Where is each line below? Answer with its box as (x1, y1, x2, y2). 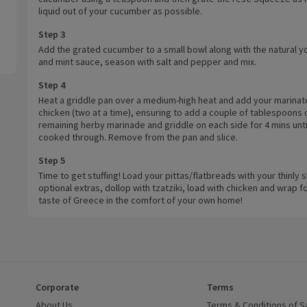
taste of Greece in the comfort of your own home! (38, 193, 243, 206)
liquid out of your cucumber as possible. (38, 4, 202, 17)
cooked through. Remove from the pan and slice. (38, 130, 238, 143)
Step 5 (38, 153, 65, 167)
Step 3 (38, 27, 65, 40)
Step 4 (38, 78, 65, 91)
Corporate (36, 280, 79, 293)
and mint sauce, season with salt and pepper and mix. (38, 55, 256, 68)
